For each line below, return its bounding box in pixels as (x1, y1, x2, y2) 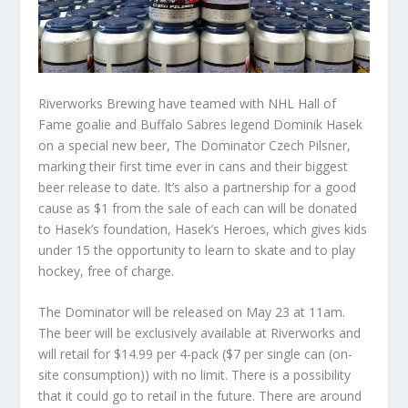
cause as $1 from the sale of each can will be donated (38, 199, 358, 218)
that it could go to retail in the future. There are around (38, 387, 362, 405)
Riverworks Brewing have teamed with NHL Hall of (38, 95, 337, 113)
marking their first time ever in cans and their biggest (38, 158, 349, 176)
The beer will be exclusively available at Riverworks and (38, 324, 362, 342)
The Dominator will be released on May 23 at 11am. (38, 303, 346, 321)
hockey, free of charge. (38, 262, 175, 280)
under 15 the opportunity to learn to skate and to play (38, 241, 356, 260)
